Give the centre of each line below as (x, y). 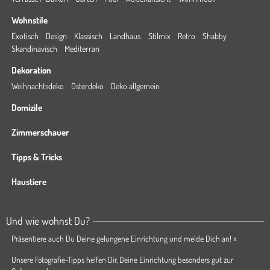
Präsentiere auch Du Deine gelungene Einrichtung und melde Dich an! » (124, 238)
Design (56, 36)
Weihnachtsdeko (37, 86)
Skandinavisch (34, 49)
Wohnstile (29, 20)
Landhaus (125, 36)
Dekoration (31, 70)
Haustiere (29, 182)
